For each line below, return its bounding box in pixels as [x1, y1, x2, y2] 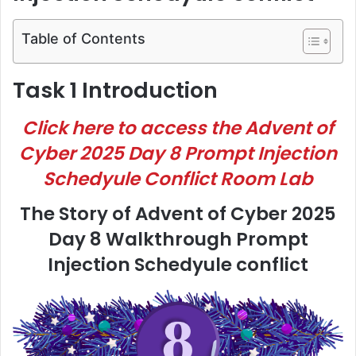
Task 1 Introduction [13, 75, 218, 105]
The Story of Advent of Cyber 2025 [20, 200, 336, 226]
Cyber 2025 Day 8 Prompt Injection [19, 141, 337, 167]
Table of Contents [21, 29, 145, 47]
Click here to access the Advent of [22, 115, 334, 141]
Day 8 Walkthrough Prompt [48, 226, 308, 252]
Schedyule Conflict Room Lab [43, 166, 313, 192]
